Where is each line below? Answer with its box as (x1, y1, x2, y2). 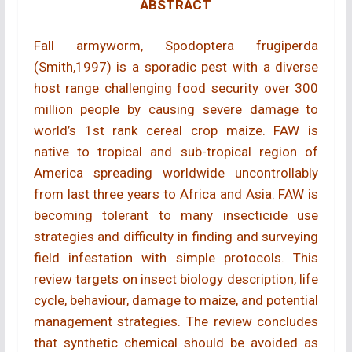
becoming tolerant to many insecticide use (33, 207, 319, 224)
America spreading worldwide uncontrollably (33, 165, 319, 181)
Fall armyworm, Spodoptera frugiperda (33, 38, 319, 54)
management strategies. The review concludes (33, 313, 319, 330)
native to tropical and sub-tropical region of (33, 144, 319, 160)
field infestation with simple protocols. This (33, 250, 319, 266)
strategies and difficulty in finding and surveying (33, 229, 319, 245)
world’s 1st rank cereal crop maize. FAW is (33, 123, 319, 139)
